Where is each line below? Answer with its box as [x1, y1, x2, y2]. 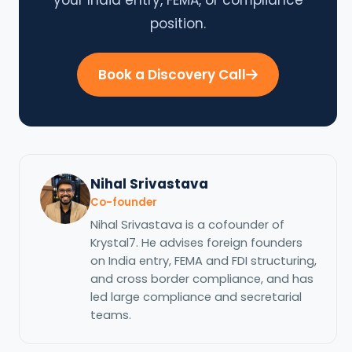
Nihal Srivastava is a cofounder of [90, 216, 284, 233]
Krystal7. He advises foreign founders [90, 234, 302, 251]
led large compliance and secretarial [90, 288, 302, 305]
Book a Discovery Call [98, 64, 247, 84]
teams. [90, 306, 131, 323]
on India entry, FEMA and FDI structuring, [90, 252, 317, 269]
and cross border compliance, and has [90, 270, 313, 287]
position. [150, 13, 207, 33]
